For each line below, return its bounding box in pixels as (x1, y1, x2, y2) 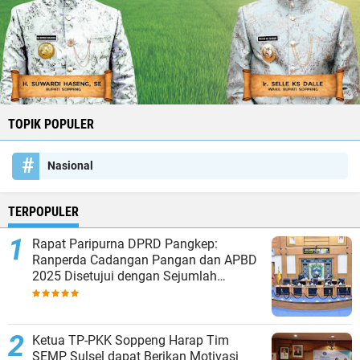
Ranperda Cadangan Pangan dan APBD (32, 252, 257, 268)
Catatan (32, 284, 77, 300)
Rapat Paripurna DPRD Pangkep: (32, 236, 218, 252)
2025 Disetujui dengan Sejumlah (32, 268, 217, 284)
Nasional (47, 159, 93, 172)
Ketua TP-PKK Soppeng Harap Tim (32, 333, 229, 348)
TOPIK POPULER (8, 117, 94, 132)
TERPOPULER (8, 204, 79, 219)
